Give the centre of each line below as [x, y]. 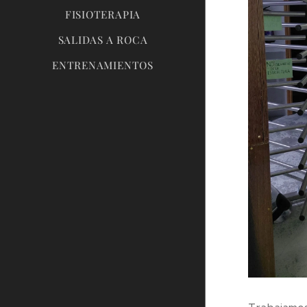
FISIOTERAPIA [103, 15]
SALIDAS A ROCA [103, 40]
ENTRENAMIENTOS [103, 65]
